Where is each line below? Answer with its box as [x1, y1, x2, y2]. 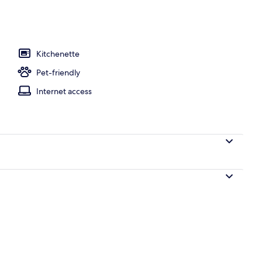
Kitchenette [36, 48, 80, 59]
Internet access [36, 85, 92, 96]
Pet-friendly [36, 67, 80, 78]
